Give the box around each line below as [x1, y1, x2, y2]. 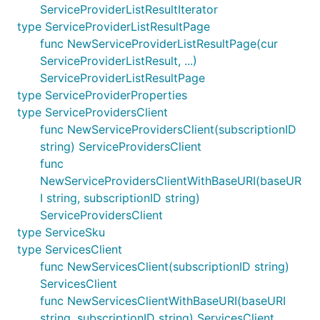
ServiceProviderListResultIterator [40, 2, 218, 16]
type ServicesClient [17, 242, 122, 256]
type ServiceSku [17, 225, 105, 239]
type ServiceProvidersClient [17, 105, 168, 119]
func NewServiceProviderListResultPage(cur [40, 36, 278, 51]
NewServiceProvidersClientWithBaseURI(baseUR [40, 174, 301, 188]
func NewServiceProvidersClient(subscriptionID [40, 122, 296, 136]
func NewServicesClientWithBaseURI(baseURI [40, 294, 286, 308]
